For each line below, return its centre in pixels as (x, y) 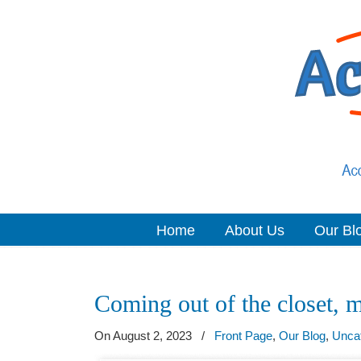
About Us (254, 230)
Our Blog (302, 336)
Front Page (243, 336)
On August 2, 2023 (145, 336)
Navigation (112, 274)
